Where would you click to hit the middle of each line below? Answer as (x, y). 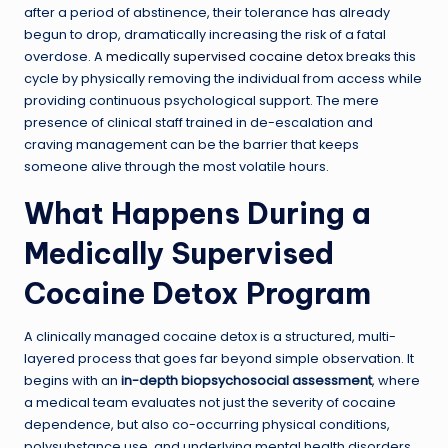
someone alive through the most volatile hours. (176, 167)
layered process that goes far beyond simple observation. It (219, 359)
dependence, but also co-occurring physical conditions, (207, 425)
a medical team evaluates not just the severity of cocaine (210, 403)
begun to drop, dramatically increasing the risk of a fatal (205, 35)
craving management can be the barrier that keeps (191, 145)
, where (396, 381)
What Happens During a (197, 214)
